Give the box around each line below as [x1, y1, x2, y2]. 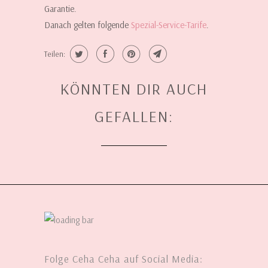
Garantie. [44, 3, 77, 15]
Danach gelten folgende [44, 19, 131, 31]
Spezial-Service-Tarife [131, 19, 206, 31]
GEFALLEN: [95, 106, 173, 127]
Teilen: [44, 49, 65, 59]
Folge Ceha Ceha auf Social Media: [44, 252, 203, 265]
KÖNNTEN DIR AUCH [60, 79, 208, 99]
